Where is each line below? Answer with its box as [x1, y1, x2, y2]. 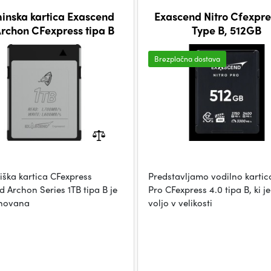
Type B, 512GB [192, 22, 262, 38]
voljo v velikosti [148, 196, 212, 209]
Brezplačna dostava [154, 53, 220, 64]
